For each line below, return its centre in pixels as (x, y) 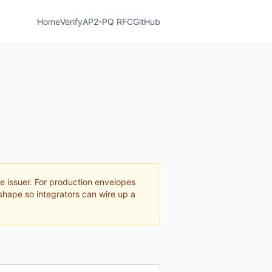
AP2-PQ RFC (108, 22)
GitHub (147, 22)
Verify (71, 22)
